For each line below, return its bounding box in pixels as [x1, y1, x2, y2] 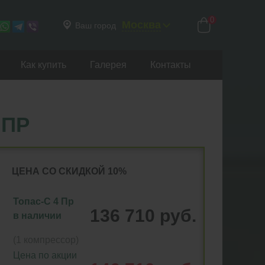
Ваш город [75, 21, 118, 30]
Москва [121, 19, 161, 31]
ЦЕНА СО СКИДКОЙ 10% [11, 166, 127, 176]
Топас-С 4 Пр [12, 196, 74, 206]
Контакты [150, 60, 191, 70]
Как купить [20, 60, 66, 70]
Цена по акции [12, 250, 77, 260]
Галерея [89, 60, 127, 70]
